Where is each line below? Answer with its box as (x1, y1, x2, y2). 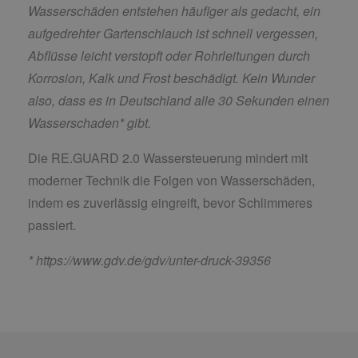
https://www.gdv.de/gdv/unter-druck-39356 (36, 251, 271, 270)
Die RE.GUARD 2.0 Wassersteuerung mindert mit (28, 149, 308, 168)
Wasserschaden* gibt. (28, 113, 151, 133)
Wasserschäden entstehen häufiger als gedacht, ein (28, 2, 320, 21)
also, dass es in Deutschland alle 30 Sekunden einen (28, 91, 329, 110)
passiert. (28, 216, 76, 235)
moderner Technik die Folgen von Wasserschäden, (28, 171, 315, 190)
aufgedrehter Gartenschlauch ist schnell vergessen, (28, 24, 318, 43)
